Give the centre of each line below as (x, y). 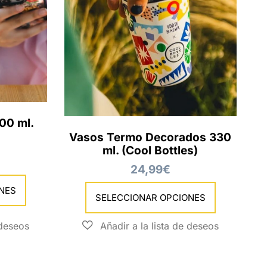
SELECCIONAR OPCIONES (150, 198)
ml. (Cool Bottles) (150, 151)
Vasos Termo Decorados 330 (150, 138)
